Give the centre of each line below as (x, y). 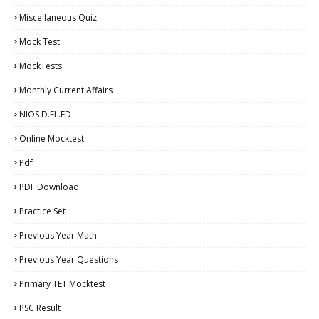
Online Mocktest (52, 138)
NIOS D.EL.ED (45, 114)
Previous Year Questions (69, 259)
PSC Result (40, 308)
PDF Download (49, 187)
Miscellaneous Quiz (58, 17)
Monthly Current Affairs (66, 90)
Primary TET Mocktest (62, 283)
